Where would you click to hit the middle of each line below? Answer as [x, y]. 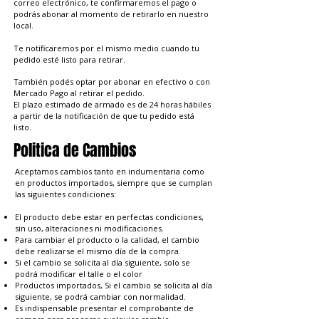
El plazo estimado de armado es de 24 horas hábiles [112, 105]
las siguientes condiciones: [66, 194]
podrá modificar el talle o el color [79, 274]
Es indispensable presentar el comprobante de [104, 308]
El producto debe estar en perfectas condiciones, [109, 217]
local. [23, 26]
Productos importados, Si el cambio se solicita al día [114, 286]
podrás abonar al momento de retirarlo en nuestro [111, 14]
